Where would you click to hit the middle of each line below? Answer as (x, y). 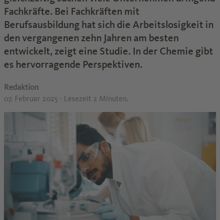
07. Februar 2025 (32, 98)
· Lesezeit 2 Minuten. (94, 98)
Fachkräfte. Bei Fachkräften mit (72, 11)
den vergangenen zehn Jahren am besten (91, 38)
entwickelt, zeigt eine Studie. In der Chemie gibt (109, 51)
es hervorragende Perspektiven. (73, 64)
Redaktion (21, 87)
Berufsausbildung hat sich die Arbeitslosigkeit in (109, 25)
